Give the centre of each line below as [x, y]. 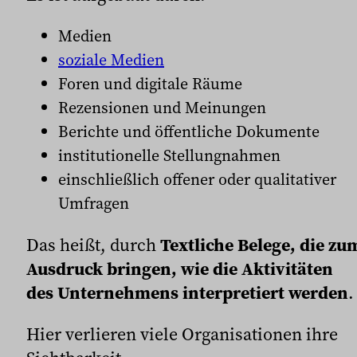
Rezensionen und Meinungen [162, 108]
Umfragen [94, 204]
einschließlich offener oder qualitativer [197, 180]
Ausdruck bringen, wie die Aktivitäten [180, 269]
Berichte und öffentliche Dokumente [189, 132]
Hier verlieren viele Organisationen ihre [182, 334]
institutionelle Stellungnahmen [169, 156]
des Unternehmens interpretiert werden [187, 293]
